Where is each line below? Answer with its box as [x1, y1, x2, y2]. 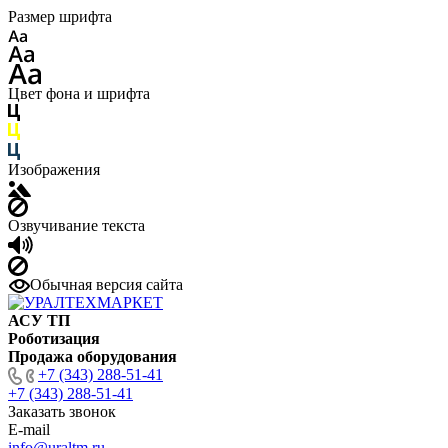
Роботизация [8, 329, 100, 347]
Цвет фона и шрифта [8, 84, 150, 102]
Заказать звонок [8, 402, 116, 420]
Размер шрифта [8, 8, 112, 25]
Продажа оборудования [8, 347, 177, 365]
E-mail [8, 420, 50, 438]
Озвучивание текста [8, 217, 145, 235]
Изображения [8, 160, 100, 178]
